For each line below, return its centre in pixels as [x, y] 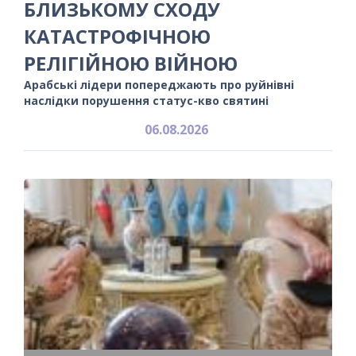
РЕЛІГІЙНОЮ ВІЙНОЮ [131, 63]
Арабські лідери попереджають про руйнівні [159, 84]
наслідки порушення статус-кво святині [146, 100]
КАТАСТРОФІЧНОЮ [117, 36]
